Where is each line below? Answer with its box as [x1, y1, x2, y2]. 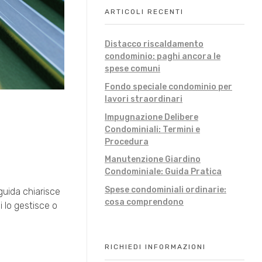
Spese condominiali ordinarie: [105, 185, 226, 195]
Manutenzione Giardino [105, 154, 201, 165]
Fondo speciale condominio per [105, 81, 232, 92]
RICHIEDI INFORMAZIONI [105, 243, 206, 251]
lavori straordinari [105, 94, 182, 104]
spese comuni [105, 63, 160, 74]
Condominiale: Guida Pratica [105, 167, 222, 177]
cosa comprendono [105, 197, 184, 208]
